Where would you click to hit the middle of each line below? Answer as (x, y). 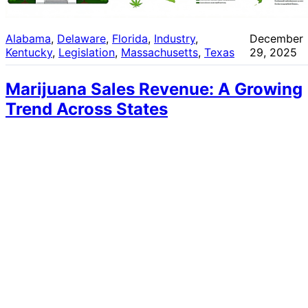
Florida (130, 39)
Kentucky (29, 53)
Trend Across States (87, 109)
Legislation (87, 53)
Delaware (81, 39)
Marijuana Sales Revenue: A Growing (154, 89)
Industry (175, 39)
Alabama (28, 39)
